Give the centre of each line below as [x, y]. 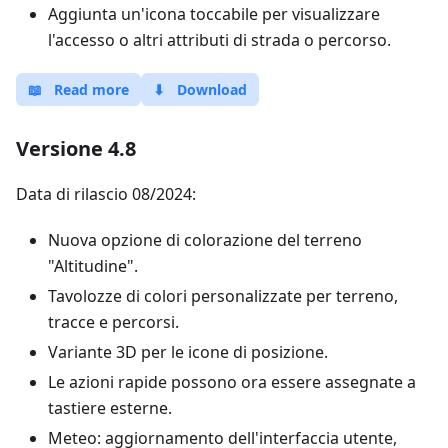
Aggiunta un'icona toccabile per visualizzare [214, 14]
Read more [91, 89]
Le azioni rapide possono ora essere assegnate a [232, 382]
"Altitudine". [93, 266]
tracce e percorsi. [113, 322]
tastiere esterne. [110, 408]
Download [212, 89]
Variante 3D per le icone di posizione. [188, 352]
